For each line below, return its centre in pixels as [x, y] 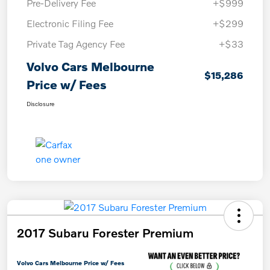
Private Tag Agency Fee [76, 44]
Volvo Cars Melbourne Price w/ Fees [71, 263]
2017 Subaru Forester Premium [105, 233]
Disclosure [40, 104]
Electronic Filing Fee [70, 24]
